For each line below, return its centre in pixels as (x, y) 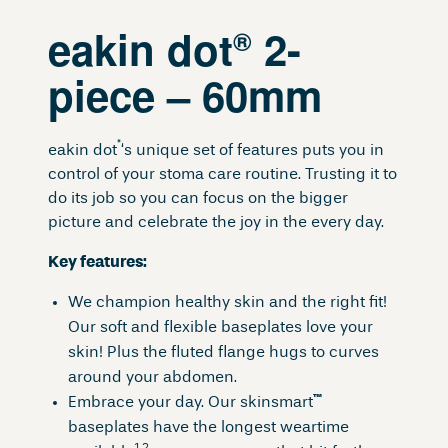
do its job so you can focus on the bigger (198, 198)
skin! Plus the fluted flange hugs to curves (223, 352)
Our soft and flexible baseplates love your (220, 327)
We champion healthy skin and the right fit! (227, 302)
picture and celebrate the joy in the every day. (216, 222)
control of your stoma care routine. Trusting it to (222, 174)
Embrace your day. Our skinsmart (190, 403)
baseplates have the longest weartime (208, 428)
